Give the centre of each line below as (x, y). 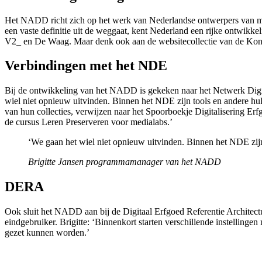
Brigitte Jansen (56, 162)
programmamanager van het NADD (154, 162)
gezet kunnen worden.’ (47, 233)
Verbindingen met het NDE (86, 66)
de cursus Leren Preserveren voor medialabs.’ (89, 122)
